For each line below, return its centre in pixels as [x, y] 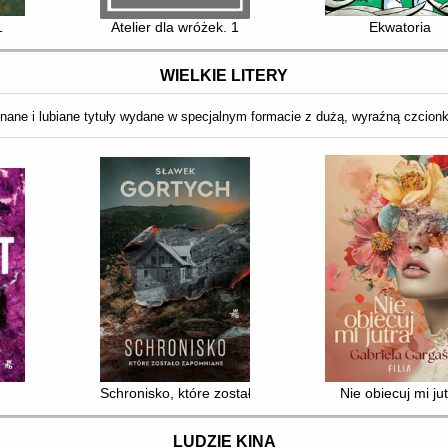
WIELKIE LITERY [224, 76]
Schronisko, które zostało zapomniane [221, 392]
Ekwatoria [400, 26]
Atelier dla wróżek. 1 [175, 26]
